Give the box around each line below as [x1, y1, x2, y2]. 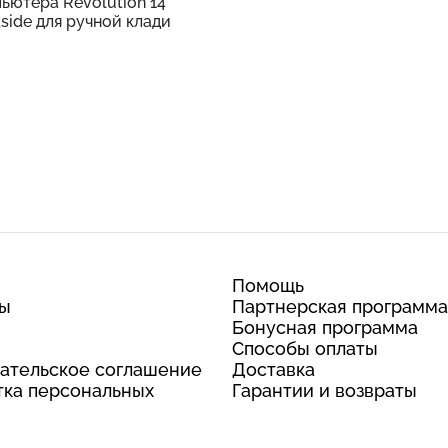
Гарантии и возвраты [232, 380, 417, 401]
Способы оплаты [232, 338, 378, 359]
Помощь [232, 275, 304, 296]
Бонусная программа [232, 317, 418, 338]
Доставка [232, 359, 315, 380]
